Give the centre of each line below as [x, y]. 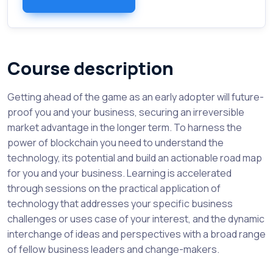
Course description [90, 68]
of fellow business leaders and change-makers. [113, 249]
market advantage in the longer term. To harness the [125, 127]
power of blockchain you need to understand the [115, 143]
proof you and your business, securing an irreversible [126, 112]
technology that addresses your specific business [120, 204]
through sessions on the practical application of [114, 188]
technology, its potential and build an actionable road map [135, 158]
